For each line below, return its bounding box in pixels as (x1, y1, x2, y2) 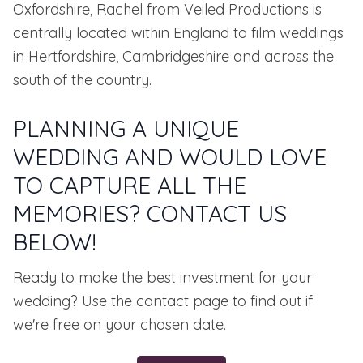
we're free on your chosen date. (13, 315, 226, 335)
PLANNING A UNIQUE (13, 114, 239, 143)
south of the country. (13, 70, 152, 90)
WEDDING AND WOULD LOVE (13, 143, 327, 172)
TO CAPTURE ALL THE (13, 171, 246, 200)
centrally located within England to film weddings (13, 23, 344, 43)
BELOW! (13, 228, 96, 257)
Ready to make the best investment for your (13, 268, 312, 288)
